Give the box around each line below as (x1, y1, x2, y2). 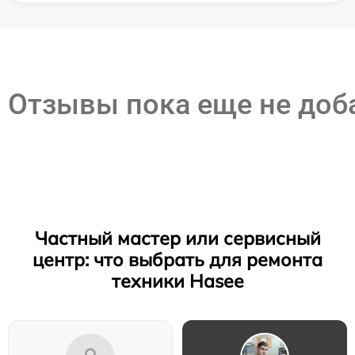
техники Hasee (111, 269, 244, 292)
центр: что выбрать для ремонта (32, 248, 323, 271)
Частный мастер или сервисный (34, 227, 321, 250)
